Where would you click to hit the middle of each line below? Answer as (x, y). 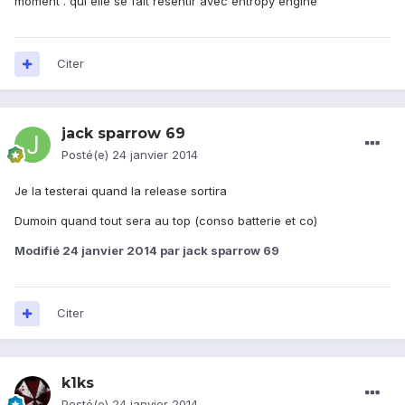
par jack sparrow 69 (218, 251)
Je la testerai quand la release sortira (121, 191)
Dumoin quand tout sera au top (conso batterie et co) (166, 221)
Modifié (38, 251)
